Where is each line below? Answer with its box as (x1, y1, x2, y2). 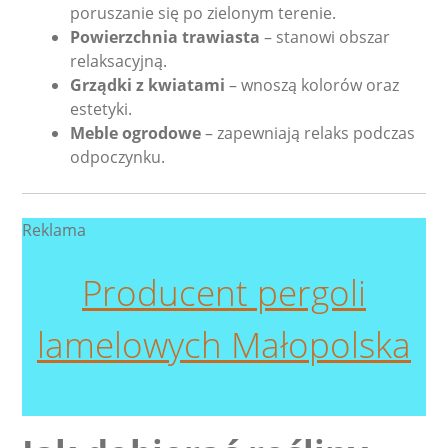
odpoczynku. (70, 146, 166, 169)
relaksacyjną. (70, 50, 168, 73)
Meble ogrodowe (70, 122, 202, 145)
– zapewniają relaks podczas (201, 122, 416, 145)
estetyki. (70, 98, 133, 121)
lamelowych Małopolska (37, 320, 411, 369)
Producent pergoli (82, 268, 366, 317)
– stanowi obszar (260, 26, 391, 49)
